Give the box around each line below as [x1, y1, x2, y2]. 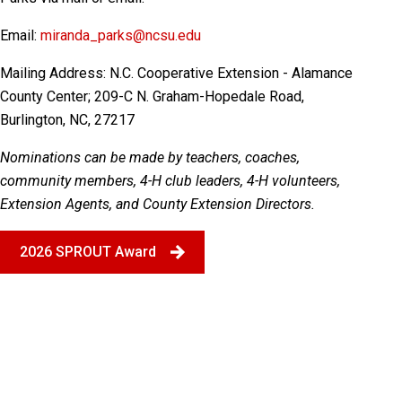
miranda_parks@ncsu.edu [40, 27, 201, 44]
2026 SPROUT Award [20, 243, 156, 260]
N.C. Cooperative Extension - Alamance [109, 65, 353, 82]
